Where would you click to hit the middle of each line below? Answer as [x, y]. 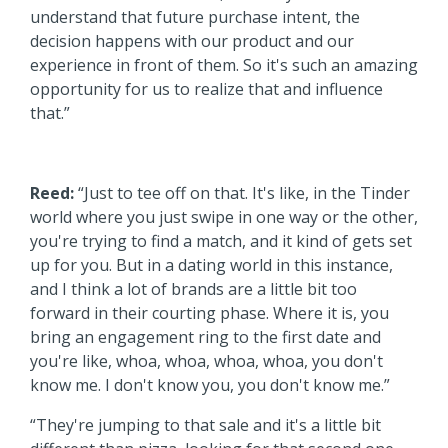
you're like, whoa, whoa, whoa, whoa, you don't [206, 360]
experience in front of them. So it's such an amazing [224, 64]
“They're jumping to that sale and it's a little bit [205, 424]
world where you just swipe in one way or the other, [224, 216]
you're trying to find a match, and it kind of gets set [221, 240]
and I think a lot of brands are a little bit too [193, 288]
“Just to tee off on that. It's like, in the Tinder [242, 192]
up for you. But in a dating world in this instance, [211, 264]
